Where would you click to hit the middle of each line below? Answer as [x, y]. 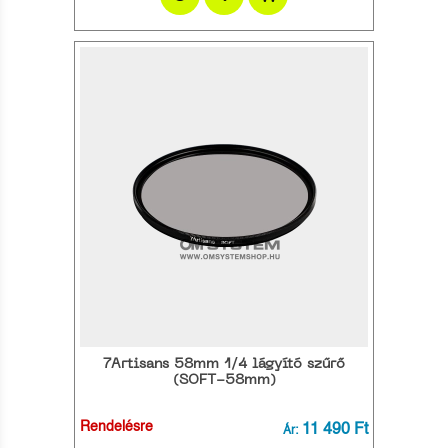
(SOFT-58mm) [224, 380]
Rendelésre [116, 427]
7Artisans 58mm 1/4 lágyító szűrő [224, 364]
